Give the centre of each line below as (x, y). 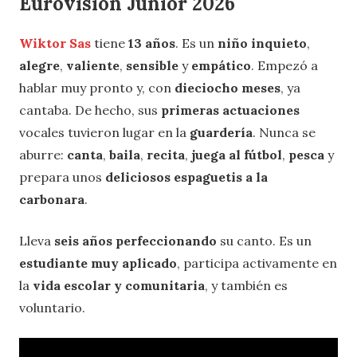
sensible (152, 65)
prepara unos (62, 177)
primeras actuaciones (230, 110)
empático (221, 65)
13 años (152, 43)
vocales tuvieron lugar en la (104, 132)
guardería (221, 132)
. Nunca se (284, 132)
